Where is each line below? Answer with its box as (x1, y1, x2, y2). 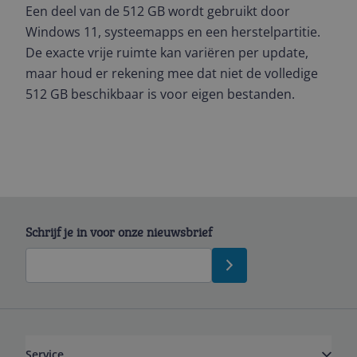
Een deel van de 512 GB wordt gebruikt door (25, 2, 290, 20)
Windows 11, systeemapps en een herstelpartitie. (25, 23, 320, 41)
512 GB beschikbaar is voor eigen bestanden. (25, 85, 295, 103)
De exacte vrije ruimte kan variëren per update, (25, 44, 308, 61)
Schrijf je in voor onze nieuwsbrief (25, 223, 212, 241)
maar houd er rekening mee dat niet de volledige (25, 65, 318, 82)
